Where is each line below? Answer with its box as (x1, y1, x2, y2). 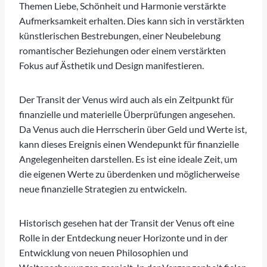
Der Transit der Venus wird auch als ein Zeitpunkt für (19, 93, 234, 105)
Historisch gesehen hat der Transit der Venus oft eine (19, 216, 234, 228)
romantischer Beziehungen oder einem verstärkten (19, 44, 226, 56)
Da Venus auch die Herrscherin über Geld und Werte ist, (19, 123, 247, 135)
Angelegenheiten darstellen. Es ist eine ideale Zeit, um (19, 153, 237, 164)
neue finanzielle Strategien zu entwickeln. (19, 182, 187, 194)
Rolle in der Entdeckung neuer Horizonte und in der (19, 231, 228, 243)
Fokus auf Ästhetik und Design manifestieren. (19, 59, 204, 71)
